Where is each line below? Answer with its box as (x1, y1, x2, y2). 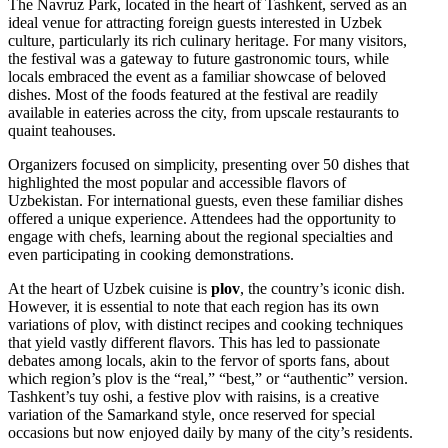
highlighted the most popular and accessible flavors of (8, 173, 346, 191)
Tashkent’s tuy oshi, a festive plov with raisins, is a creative (8, 387, 379, 405)
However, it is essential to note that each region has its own (8, 297, 379, 315)
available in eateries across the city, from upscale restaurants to (8, 103, 399, 121)
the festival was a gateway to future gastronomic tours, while (8, 49, 389, 67)
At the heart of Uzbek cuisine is (8, 279, 211, 297)
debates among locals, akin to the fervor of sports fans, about (8, 351, 389, 369)
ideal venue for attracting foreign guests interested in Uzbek (8, 13, 382, 31)
